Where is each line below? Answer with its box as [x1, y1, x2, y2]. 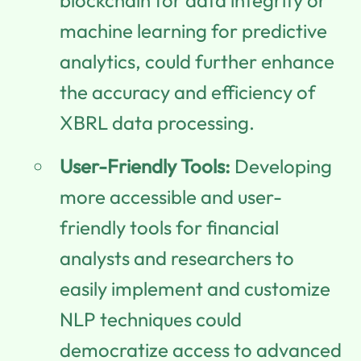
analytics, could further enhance [60, 48, 334, 73]
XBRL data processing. [60, 110, 255, 135]
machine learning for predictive [60, 18, 327, 43]
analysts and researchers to [60, 245, 294, 270]
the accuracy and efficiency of [60, 79, 316, 104]
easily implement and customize [60, 276, 330, 301]
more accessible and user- [60, 184, 282, 209]
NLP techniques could [60, 306, 242, 331]
